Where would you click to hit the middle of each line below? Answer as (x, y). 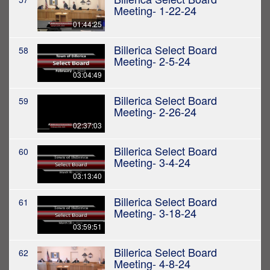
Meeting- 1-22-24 (155, 11)
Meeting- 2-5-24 (152, 61)
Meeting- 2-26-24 (155, 112)
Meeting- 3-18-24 (155, 213)
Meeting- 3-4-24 (152, 162)
